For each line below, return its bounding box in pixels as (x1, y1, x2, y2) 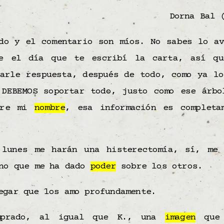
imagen (164, 212, 195, 223)
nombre (34, 103, 65, 113)
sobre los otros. (115, 161, 203, 172)
